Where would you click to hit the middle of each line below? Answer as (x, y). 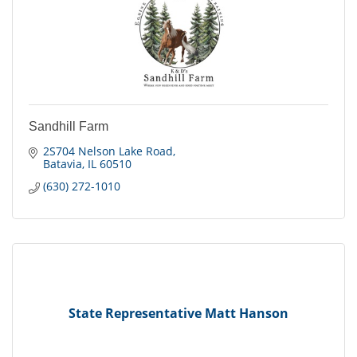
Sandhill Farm (69, 127)
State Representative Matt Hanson (178, 313)
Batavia (62, 164)
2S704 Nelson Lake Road (108, 151)
